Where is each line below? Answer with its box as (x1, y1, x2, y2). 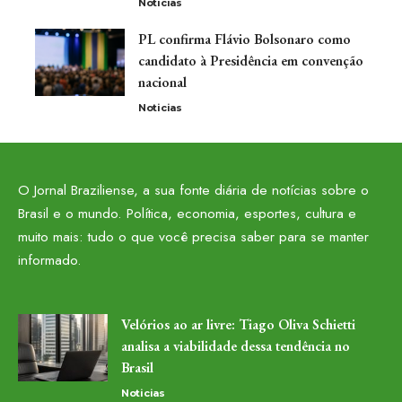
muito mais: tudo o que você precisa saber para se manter (18, 226, 369, 248)
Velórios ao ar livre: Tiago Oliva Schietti (121, 315, 355, 335)
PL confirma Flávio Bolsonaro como (138, 30, 351, 49)
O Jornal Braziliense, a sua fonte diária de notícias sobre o (18, 179, 369, 201)
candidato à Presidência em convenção (138, 51, 363, 71)
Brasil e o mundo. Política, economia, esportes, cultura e (18, 203, 356, 224)
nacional (138, 73, 187, 92)
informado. (18, 249, 82, 271)
